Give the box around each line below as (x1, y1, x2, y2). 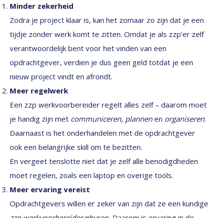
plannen (125, 114, 152, 124)
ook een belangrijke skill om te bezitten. (10, 142, 142, 152)
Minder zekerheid (10, 1, 73, 11)
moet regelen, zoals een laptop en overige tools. (10, 170, 173, 180)
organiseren (164, 114, 204, 124)
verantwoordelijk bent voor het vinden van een (10, 43, 166, 53)
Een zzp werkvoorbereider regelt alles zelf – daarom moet (10, 100, 207, 109)
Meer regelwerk (10, 86, 68, 95)
